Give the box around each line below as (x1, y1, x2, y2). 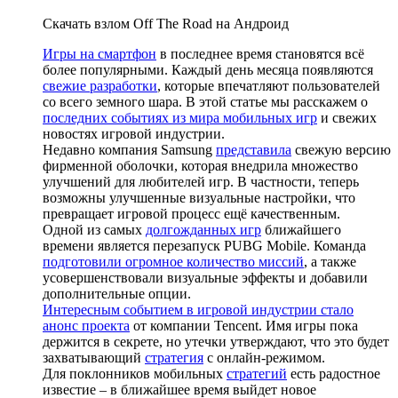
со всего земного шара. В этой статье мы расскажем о (43, 93, 368, 109)
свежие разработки (43, 77, 157, 93)
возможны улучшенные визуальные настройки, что (43, 189, 355, 205)
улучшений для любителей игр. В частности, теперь (43, 173, 359, 189)
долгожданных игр (146, 221, 261, 237)
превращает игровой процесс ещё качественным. (43, 205, 340, 221)
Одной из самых (43, 221, 146, 237)
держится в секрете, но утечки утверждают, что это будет (43, 333, 389, 349)
